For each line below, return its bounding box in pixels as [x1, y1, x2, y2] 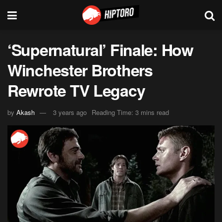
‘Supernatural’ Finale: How [7, 38, 193, 61]
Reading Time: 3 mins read [92, 107, 169, 117]
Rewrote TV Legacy [7, 79, 145, 102]
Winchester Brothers [7, 58, 153, 81]
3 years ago [53, 107, 87, 117]
